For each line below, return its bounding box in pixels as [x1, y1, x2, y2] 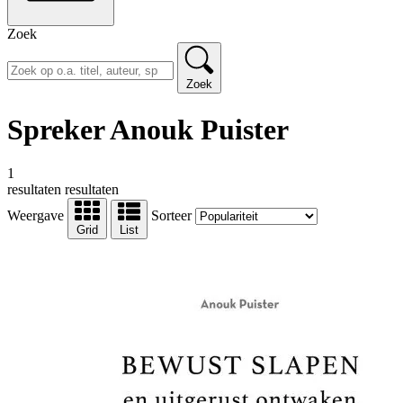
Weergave [7, 208, 64, 224]
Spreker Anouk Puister [7, 112, 289, 146]
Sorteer [151, 208, 192, 224]
